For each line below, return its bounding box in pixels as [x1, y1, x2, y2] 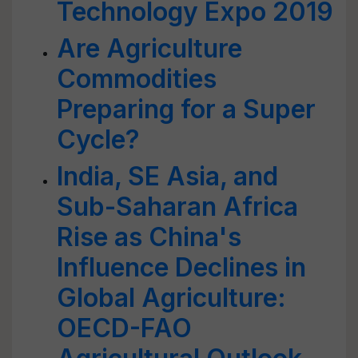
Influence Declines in [57, 252, 306, 283]
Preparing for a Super [57, 93, 316, 125]
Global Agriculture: [57, 282, 286, 313]
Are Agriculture [57, 33, 242, 64]
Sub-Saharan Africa [57, 191, 298, 222]
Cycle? [57, 124, 140, 155]
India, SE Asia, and [57, 161, 278, 192]
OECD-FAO [57, 312, 192, 344]
